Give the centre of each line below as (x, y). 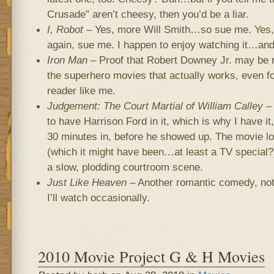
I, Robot (65, 29)
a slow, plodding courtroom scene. (125, 167)
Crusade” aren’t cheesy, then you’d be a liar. (148, 14)
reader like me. (81, 91)
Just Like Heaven (87, 182)
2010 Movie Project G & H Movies (151, 256)
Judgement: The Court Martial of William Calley (155, 106)
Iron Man (67, 60)
